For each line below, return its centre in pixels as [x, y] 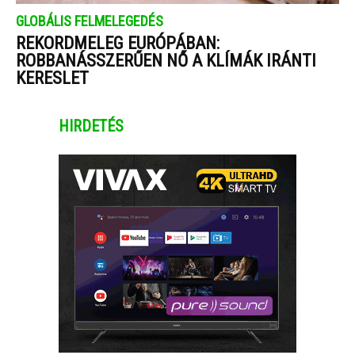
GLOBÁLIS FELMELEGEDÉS [90, 21]
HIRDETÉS [91, 126]
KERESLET [52, 78]
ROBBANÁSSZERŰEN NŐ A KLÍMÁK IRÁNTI [166, 60]
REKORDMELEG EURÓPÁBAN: [118, 43]
